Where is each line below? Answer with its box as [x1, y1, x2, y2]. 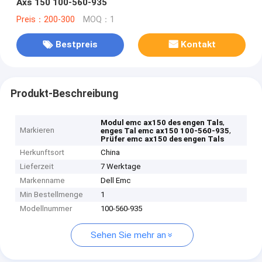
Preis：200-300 [16, 14, 75, 25]
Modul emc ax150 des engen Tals [101, 118, 223, 127]
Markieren [20, 126, 55, 135]
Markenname [20, 176, 65, 185]
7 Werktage [101, 162, 142, 171]
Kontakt [181, 39, 216, 50]
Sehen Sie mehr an [91, 230, 166, 241]
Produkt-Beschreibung [10, 87, 118, 99]
